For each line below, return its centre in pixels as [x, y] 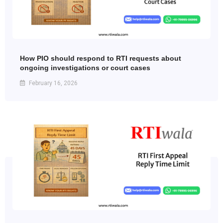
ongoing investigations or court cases [85, 68]
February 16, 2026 [53, 83]
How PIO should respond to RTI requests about [101, 58]
